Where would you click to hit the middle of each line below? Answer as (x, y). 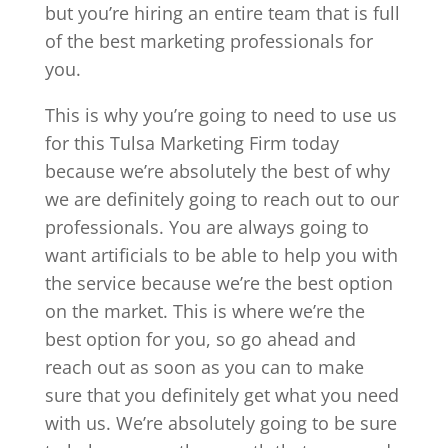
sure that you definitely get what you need (221, 394)
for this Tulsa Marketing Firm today (191, 142)
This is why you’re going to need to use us (220, 114)
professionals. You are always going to (206, 226)
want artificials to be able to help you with (221, 254)
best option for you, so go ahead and (200, 338)
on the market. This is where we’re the (204, 310)
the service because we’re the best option (218, 282)
